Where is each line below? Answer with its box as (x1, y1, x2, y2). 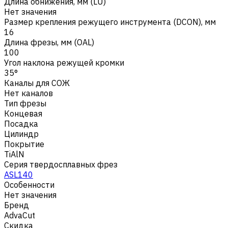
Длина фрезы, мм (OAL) (4, 37, 94, 47)
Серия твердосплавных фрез (4, 159, 118, 169)
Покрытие (4, 138, 44, 149)
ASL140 (4, 169, 33, 180)
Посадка (4, 118, 38, 129)
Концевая (4, 108, 42, 119)
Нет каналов (4, 88, 53, 98)
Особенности (4, 179, 54, 190)
